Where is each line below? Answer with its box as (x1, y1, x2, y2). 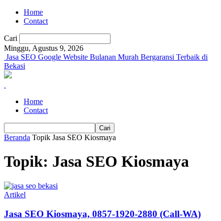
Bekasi (4, 62, 25, 70)
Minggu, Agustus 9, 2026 (4, 44, 83, 52)
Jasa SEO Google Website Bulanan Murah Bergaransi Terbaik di (6, 53, 208, 61)
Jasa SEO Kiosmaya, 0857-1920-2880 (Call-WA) (4, 208, 201, 219)
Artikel (4, 190, 26, 199)
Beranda (4, 133, 30, 142)
